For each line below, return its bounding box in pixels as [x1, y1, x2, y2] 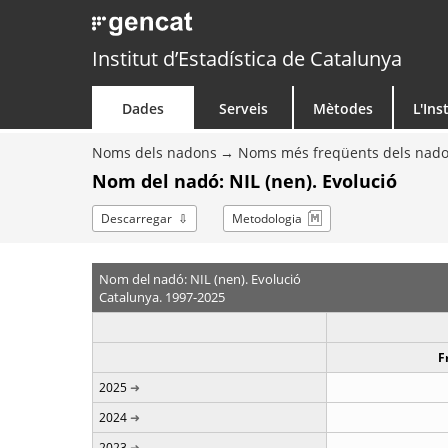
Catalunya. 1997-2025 [98, 287, 225, 306]
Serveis [218, 99, 268, 118]
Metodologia [232, 210, 302, 227]
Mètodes [313, 99, 373, 118]
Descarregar [101, 210, 172, 227]
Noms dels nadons [92, 143, 217, 162]
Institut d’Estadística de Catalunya [92, 45, 402, 72]
